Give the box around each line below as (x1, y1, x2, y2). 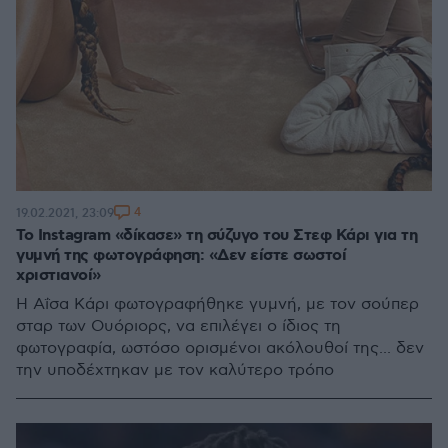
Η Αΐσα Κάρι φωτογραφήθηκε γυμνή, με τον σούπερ (16, 295, 419, 314)
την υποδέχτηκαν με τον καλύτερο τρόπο (16, 361, 334, 380)
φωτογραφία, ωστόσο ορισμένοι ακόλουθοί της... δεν (16, 339, 424, 358)
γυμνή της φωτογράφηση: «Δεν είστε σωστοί (16, 245, 346, 266)
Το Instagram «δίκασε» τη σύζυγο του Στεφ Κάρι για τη (16, 225, 417, 246)
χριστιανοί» (16, 265, 101, 286)
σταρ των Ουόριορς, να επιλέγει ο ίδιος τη (16, 317, 341, 336)
